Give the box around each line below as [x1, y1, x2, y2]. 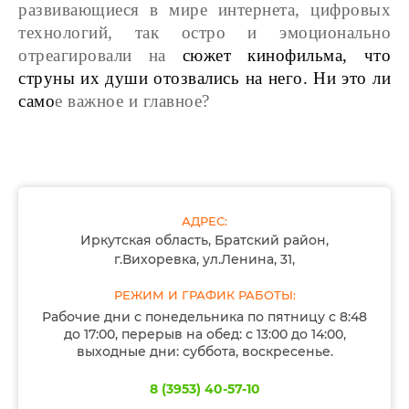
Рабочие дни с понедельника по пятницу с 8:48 [42, 308, 367, 325]
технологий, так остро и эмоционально [18, 23, 391, 43]
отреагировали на [18, 46, 183, 66]
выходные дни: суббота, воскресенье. [76, 342, 333, 360]
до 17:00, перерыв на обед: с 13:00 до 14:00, [63, 325, 346, 342]
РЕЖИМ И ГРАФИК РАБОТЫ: [113, 287, 296, 302]
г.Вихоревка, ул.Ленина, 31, [114, 251, 295, 268]
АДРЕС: [182, 214, 227, 229]
